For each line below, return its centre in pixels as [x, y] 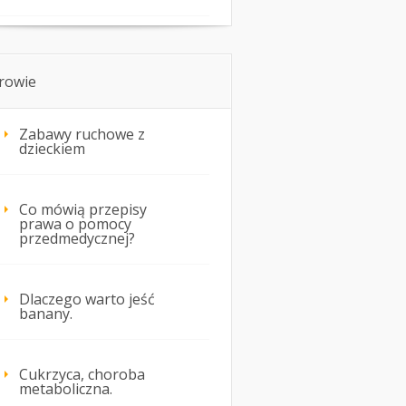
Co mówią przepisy [83, 210]
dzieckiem [52, 149]
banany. [46, 314]
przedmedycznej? [77, 239]
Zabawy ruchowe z [82, 135]
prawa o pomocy [75, 224]
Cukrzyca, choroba [82, 375]
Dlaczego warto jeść [87, 300]
